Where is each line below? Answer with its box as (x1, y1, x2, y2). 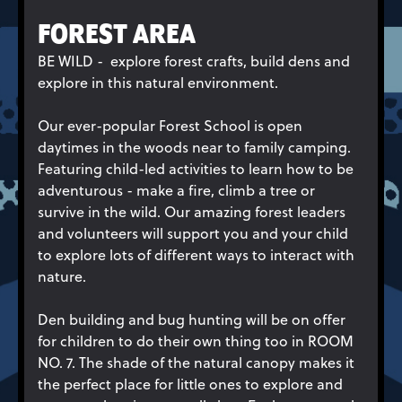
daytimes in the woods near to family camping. (38, 136, 351, 157)
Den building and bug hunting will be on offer (38, 309, 345, 329)
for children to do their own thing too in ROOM (38, 330, 354, 351)
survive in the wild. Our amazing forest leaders (38, 201, 345, 222)
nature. (38, 266, 90, 286)
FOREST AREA (38, 21, 196, 50)
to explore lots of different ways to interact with (38, 244, 354, 265)
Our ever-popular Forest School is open (38, 115, 302, 135)
